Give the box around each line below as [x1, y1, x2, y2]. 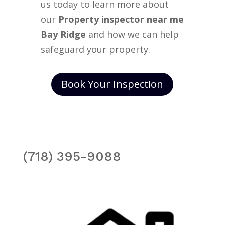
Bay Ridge [40, 28, 86, 40]
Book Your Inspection [61, 77, 164, 91]
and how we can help [88, 28, 179, 40]
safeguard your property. [40, 43, 150, 55]
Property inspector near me [58, 13, 184, 25]
